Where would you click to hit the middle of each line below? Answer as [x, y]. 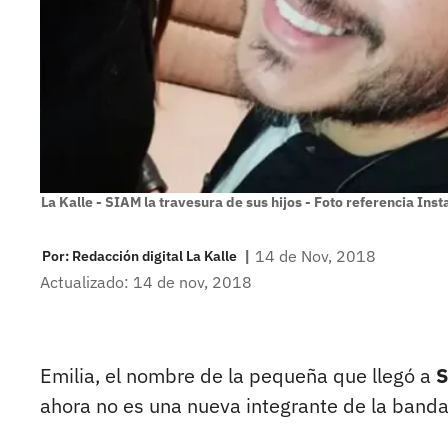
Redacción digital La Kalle [154, 255]
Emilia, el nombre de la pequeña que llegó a [235, 376]
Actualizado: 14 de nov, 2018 [146, 282]
